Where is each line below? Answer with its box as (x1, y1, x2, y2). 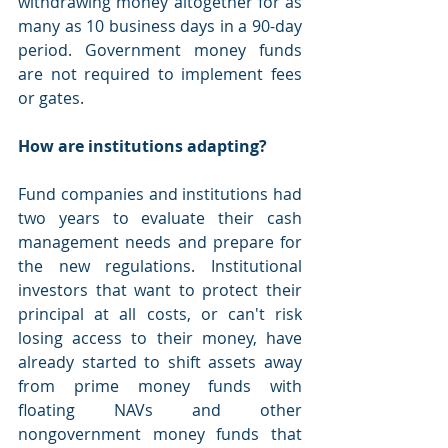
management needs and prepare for (18, 231, 302, 253)
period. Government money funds (18, 39, 302, 61)
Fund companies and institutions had (18, 183, 302, 205)
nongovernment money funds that (18, 423, 302, 445)
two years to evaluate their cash (18, 207, 302, 229)
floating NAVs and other (18, 399, 302, 421)
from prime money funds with (18, 375, 302, 397)
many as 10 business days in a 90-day (18, 15, 302, 37)
